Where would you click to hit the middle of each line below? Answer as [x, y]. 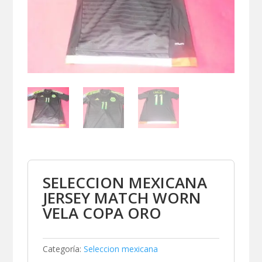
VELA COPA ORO [102, 213]
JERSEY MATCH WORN [122, 197]
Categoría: [62, 249]
